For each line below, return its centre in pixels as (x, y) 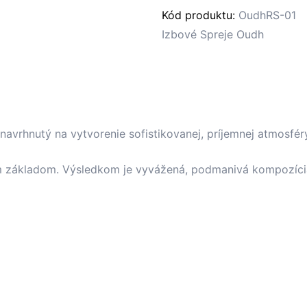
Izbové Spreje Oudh (213, 35)
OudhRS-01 (267, 15)
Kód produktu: (200, 15)
